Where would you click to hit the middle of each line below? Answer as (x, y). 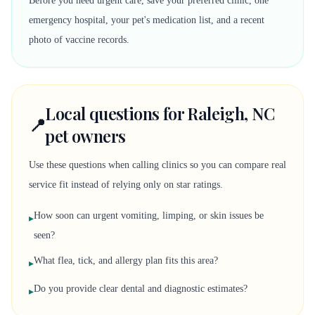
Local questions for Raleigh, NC (160, 113)
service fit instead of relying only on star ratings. (126, 185)
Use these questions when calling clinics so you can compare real (157, 165)
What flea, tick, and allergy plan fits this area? (126, 261)
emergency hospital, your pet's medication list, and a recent (147, 20)
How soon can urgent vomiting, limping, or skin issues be (149, 216)
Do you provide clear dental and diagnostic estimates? (141, 289)
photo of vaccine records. (79, 40)
